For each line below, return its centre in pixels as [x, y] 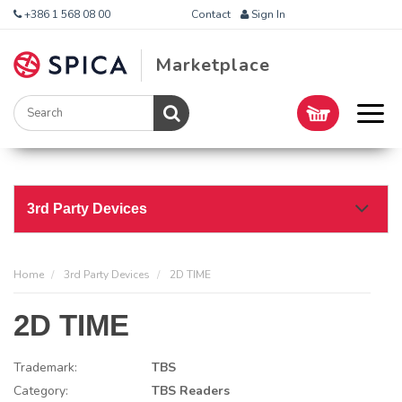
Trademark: [45, 367]
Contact [210, 14]
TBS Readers [191, 391]
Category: [41, 391]
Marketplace [213, 65]
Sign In [267, 14]
